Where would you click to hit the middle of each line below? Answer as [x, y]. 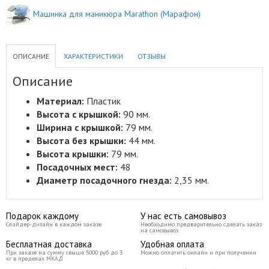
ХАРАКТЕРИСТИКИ [93, 56]
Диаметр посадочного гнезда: [104, 180]
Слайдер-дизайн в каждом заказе [54, 224]
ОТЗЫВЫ [152, 56]
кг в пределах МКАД [35, 258]
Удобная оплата [172, 244]
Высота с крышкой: [79, 114]
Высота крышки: [73, 154]
